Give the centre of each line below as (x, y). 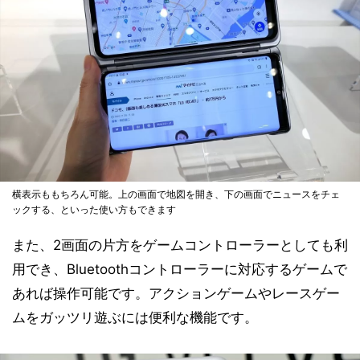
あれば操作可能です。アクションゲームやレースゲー (176, 293)
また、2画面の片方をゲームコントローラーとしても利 (180, 245)
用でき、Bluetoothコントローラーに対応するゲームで (180, 269)
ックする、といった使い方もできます (94, 209)
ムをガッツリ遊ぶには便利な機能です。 (135, 317)
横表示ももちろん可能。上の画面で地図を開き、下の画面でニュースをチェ (176, 194)
